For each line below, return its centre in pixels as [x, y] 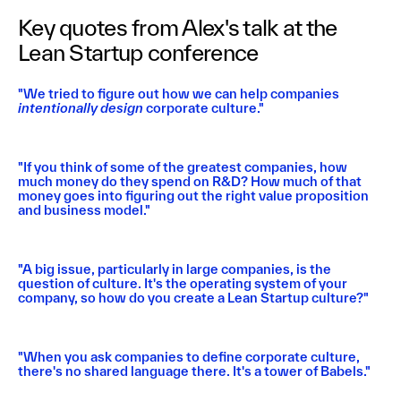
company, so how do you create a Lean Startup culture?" [193, 298]
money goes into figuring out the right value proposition [193, 196]
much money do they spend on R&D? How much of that [190, 182]
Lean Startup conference [138, 53]
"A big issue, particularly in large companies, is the [175, 269]
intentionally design [82, 108]
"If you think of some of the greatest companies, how [183, 167]
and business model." [84, 210]
